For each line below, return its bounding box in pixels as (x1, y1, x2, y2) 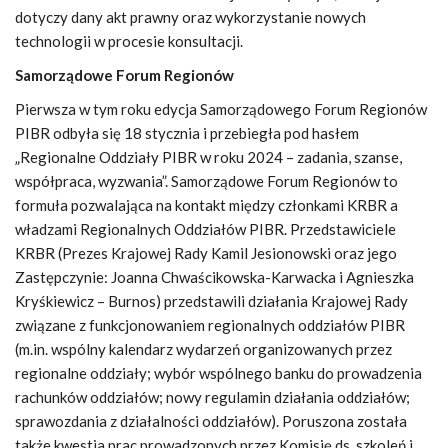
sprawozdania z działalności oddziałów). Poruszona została (15, 412, 407, 430)
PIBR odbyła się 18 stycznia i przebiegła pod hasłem (15, 124, 359, 142)
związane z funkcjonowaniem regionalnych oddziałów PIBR (15, 316, 405, 334)
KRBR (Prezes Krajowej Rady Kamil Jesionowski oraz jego (15, 244, 397, 262)
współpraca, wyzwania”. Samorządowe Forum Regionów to (15, 172, 398, 190)
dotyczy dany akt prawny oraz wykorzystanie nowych (15, 8, 366, 26)
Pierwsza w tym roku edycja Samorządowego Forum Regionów (15, 100, 427, 118)
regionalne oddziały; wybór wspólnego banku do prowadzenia (15, 364, 422, 382)
